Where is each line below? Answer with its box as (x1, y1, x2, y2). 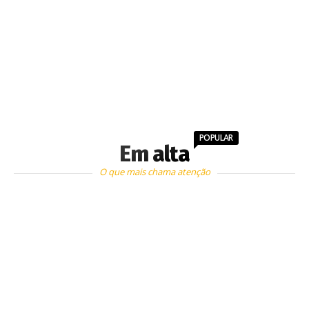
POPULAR (199, 132, 233, 144)
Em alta (119, 141, 190, 168)
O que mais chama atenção (99, 166, 210, 179)
